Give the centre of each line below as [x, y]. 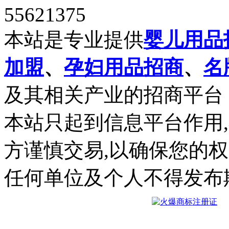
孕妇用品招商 [124, 67]
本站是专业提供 [74, 39]
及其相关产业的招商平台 [114, 95]
